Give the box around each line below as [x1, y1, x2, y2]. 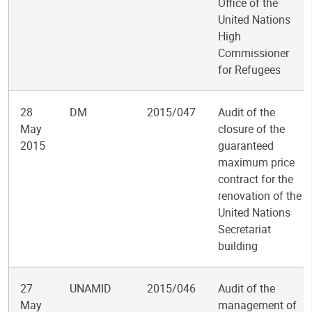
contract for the [218, 171, 293, 187]
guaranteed [218, 138, 274, 153]
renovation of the [218, 188, 302, 203]
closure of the [218, 121, 285, 136]
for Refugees [218, 62, 281, 77]
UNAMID [70, 281, 111, 296]
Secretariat [218, 221, 271, 237]
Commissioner [218, 45, 289, 61]
